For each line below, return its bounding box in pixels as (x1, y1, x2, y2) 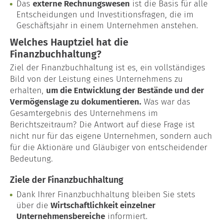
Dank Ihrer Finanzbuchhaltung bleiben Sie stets (16, 189, 195, 200)
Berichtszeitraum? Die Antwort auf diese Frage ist (10, 119, 195, 130)
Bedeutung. (10, 153, 53, 164)
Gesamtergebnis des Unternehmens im (10, 108, 158, 118)
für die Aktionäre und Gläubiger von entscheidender (10, 142, 207, 153)
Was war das (141, 96, 190, 107)
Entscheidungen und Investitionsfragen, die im (16, 9, 194, 20)
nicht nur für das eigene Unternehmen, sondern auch (10, 130, 212, 141)
